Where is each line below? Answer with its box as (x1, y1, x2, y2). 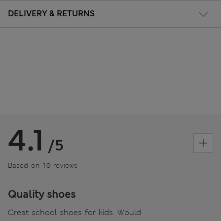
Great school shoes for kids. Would (8, 207, 141, 218)
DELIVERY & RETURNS (8, 8, 95, 19)
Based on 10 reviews (8, 161, 77, 170)
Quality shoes (8, 188, 75, 201)
